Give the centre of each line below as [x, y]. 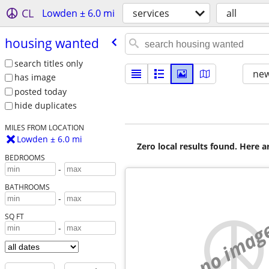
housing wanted [52, 43]
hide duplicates [45, 106]
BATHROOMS [27, 187]
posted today [40, 91]
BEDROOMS [25, 158]
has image [35, 77]
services [151, 13]
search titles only [48, 63]
